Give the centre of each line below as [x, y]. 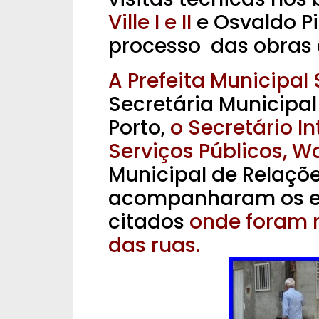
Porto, [139, 128]
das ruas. [154, 246]
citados [146, 222]
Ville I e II [150, 23]
